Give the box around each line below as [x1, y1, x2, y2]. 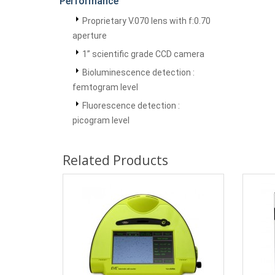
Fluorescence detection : [82, 101, 180, 110]
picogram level [72, 115, 130, 125]
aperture [72, 31, 107, 41]
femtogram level [72, 82, 138, 92]
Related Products [63, 152, 168, 169]
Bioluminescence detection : [82, 68, 195, 77]
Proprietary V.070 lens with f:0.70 [82, 16, 211, 26]
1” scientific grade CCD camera [82, 49, 204, 59]
